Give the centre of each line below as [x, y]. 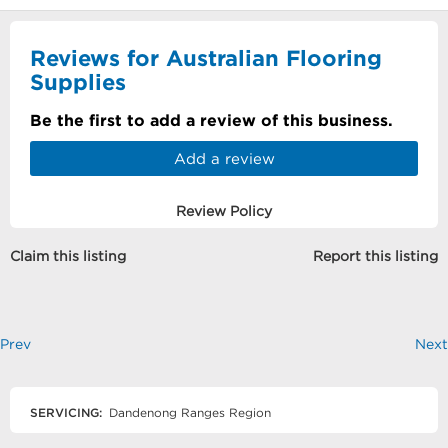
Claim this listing [68, 256]
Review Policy [224, 211]
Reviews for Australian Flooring [206, 57]
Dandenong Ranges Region [188, 412]
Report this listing [375, 256]
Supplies [78, 81]
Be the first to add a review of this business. [211, 120]
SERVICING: [66, 412]
